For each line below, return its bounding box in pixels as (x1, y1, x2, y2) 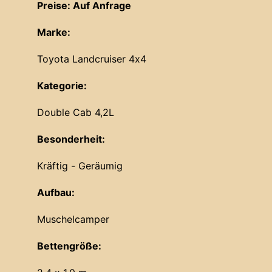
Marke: (37, 26, 70, 39)
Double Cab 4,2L (37, 106, 114, 119)
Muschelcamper (37, 213, 109, 226)
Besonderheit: (37, 133, 105, 146)
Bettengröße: (37, 240, 101, 253)
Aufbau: (37, 186, 75, 199)
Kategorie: (37, 80, 87, 92)
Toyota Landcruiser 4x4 (37, 53, 146, 66)
